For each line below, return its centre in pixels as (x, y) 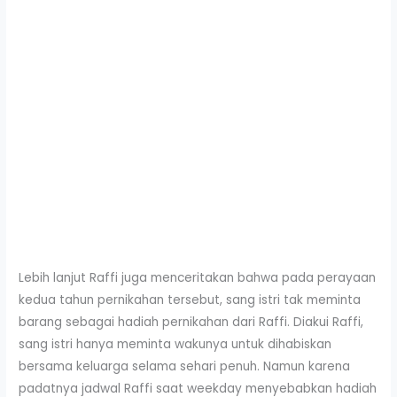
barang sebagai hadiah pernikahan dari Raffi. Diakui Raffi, (191, 322)
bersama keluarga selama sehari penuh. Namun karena (185, 366)
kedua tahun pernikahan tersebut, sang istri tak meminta (190, 300)
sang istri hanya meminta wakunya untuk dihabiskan (175, 344)
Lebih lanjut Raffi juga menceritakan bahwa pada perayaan (198, 277)
